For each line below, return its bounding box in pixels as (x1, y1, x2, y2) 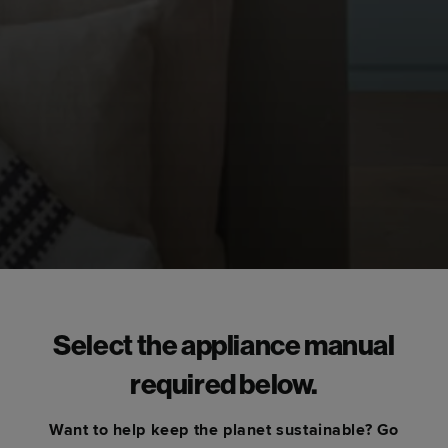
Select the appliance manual (53, 334, 395, 362)
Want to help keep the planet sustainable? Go (48, 420, 400, 440)
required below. (129, 373, 319, 401)
